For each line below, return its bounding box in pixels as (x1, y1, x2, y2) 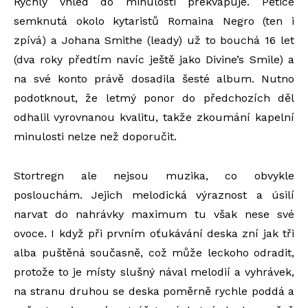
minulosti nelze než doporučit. (14, 130, 177, 143)
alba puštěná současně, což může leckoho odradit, (14, 246, 294, 259)
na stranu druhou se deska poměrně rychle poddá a (14, 285, 294, 298)
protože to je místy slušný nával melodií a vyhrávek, (14, 265, 294, 278)
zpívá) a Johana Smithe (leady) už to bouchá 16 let (14, 34, 294, 47)
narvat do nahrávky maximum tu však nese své (14, 208, 294, 221)
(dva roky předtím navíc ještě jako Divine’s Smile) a (14, 53, 294, 66)
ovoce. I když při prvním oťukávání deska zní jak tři (14, 227, 294, 240)
